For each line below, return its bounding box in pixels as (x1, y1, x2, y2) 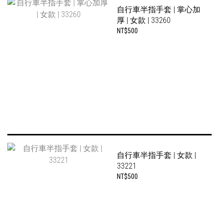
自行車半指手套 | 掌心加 (117, 5, 200, 14)
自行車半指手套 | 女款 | (117, 151, 196, 160)
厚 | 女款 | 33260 (117, 16, 171, 25)
